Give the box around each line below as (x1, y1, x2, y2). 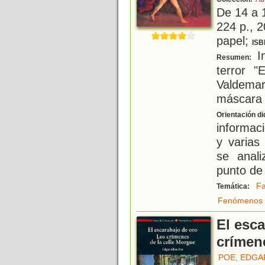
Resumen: (216, 53, 253, 62)
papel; (216, 34, 252, 48)
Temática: (216, 182, 251, 191)
